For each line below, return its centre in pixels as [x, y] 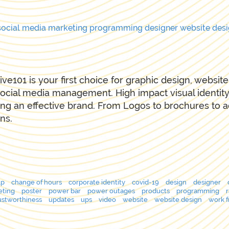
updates [61, 199]
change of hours [37, 182]
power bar [65, 191]
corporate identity [97, 182]
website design [178, 199]
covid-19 [145, 182]
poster [32, 191]
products [156, 191]
